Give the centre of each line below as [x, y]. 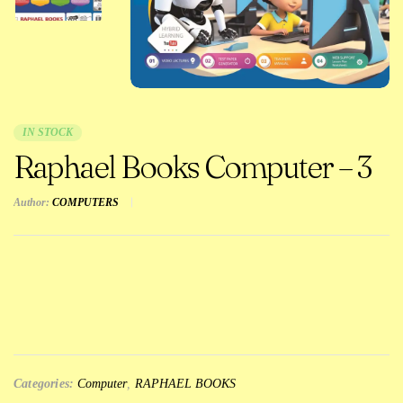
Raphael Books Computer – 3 [192, 166]
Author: [31, 202]
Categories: [44, 383]
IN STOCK [48, 132]
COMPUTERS [85, 202]
